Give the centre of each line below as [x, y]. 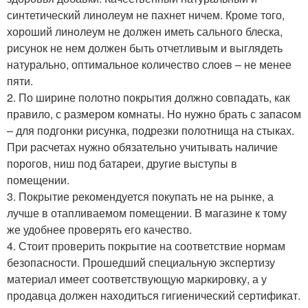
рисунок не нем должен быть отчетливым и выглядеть [145, 47]
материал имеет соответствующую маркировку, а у [137, 278]
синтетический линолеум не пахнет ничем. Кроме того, [146, 14]
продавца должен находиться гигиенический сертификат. [154, 295]
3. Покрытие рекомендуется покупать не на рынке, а [140, 196]
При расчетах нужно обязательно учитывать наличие [142, 146]
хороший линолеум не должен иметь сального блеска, [145, 31]
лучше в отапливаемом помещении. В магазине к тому [147, 212]
